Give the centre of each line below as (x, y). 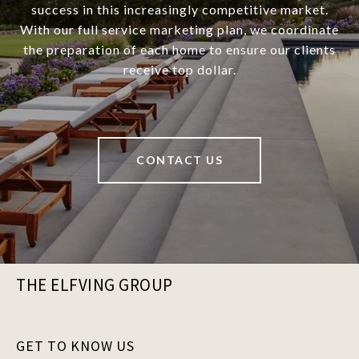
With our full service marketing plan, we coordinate (179, 30)
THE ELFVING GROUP (95, 285)
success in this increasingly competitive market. (179, 10)
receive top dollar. (179, 70)
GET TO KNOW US (75, 346)
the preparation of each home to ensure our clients (179, 50)
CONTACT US (179, 160)
